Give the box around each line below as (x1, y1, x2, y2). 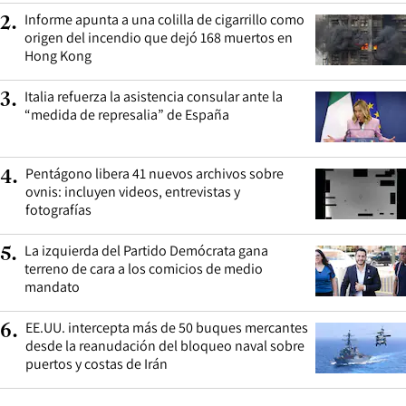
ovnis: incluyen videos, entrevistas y (25, 181, 240, 201)
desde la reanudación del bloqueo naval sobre (25, 335, 304, 355)
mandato (24, 276, 80, 296)
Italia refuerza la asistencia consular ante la (24, 86, 283, 106)
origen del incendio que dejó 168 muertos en (24, 27, 293, 47)
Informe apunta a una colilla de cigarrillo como (24, 9, 304, 29)
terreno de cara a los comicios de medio (24, 258, 263, 278)
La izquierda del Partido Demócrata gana (24, 240, 268, 260)
